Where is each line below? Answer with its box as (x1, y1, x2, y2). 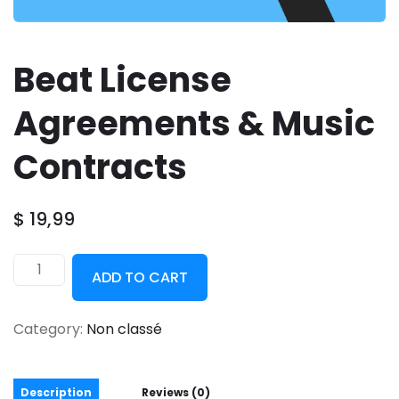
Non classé (86, 318, 162, 339)
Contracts (13, 142, 187, 191)
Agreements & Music (13, 99, 375, 147)
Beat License (13, 55, 232, 103)
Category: (13, 318, 83, 339)
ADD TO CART (92, 266, 189, 288)
